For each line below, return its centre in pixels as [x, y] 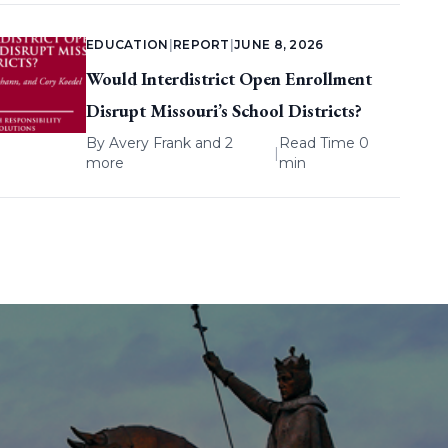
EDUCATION [127, 45]
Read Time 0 [324, 143]
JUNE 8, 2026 [279, 45]
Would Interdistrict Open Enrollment [228, 79]
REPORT [201, 45]
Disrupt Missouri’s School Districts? [223, 111]
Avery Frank [149, 143]
